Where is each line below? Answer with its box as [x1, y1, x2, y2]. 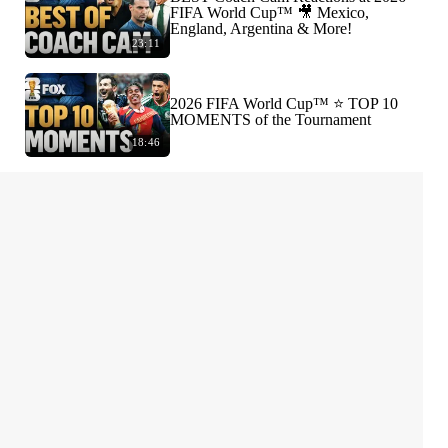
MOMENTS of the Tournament [170, 111, 371, 129]
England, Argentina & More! [170, 20, 352, 38]
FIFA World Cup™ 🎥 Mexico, [170, 4, 369, 22]
